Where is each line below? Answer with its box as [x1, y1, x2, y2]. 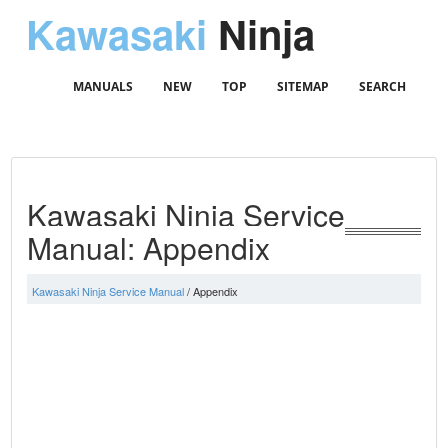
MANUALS [72, 78, 133, 95]
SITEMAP [276, 78, 329, 95]
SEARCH [358, 78, 406, 95]
